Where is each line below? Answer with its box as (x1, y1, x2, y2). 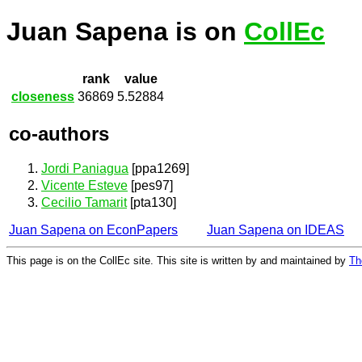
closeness (11, 90, 74, 104)
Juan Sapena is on (6, 17, 244, 47)
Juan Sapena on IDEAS (207, 223, 344, 238)
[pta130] (127, 196, 176, 210)
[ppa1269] (128, 161, 189, 175)
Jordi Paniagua (41, 161, 128, 175)
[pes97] (128, 179, 173, 193)
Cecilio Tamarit (41, 196, 127, 210)
